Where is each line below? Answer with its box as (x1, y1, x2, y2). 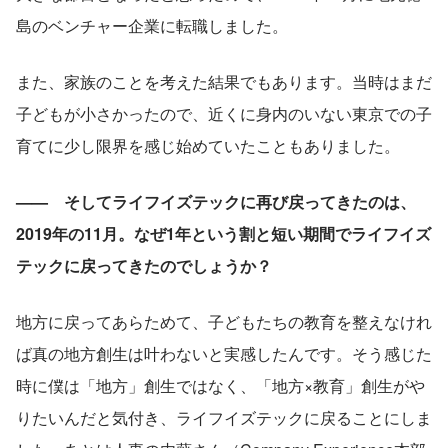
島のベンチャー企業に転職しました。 (16, 13, 288, 37)
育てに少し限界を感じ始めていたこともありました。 (16, 133, 400, 157)
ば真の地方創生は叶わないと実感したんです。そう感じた (16, 341, 432, 365)
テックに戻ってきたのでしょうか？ (16, 253, 272, 277)
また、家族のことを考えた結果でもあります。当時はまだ (16, 69, 432, 93)
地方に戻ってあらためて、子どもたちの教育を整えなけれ (16, 309, 432, 333)
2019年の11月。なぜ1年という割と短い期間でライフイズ (16, 221, 431, 245)
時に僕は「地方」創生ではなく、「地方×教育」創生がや (16, 373, 425, 397)
